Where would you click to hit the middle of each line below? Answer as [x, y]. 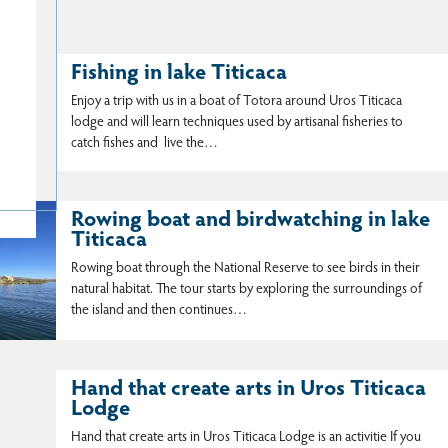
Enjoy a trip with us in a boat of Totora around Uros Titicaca [236, 102]
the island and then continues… [159, 311]
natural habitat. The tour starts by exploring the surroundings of [246, 290]
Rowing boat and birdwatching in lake [250, 221]
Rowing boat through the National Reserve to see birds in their [245, 269]
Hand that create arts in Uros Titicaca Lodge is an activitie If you [246, 438]
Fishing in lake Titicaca [179, 74]
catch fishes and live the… [144, 144]
